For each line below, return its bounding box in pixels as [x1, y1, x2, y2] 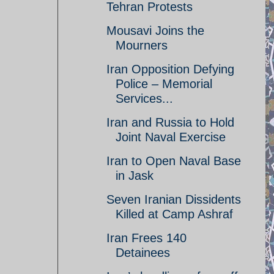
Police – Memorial [116, 77, 212, 91]
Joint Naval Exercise [116, 130, 226, 144]
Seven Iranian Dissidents [106, 193, 241, 206]
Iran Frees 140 [106, 231, 187, 245]
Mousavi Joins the [106, 24, 204, 37]
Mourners [116, 39, 168, 52]
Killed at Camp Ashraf [116, 207, 233, 221]
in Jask [116, 169, 154, 182]
